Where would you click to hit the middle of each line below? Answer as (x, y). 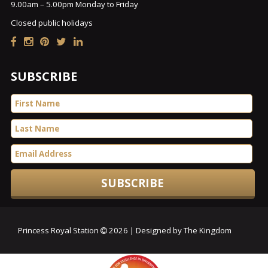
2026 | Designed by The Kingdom (169, 231)
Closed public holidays (51, 22)
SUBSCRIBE (44, 76)
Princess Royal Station (59, 231)
